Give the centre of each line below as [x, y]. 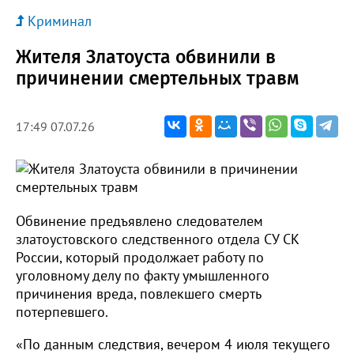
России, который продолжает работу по [140, 257]
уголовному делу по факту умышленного [143, 275]
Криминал [60, 21]
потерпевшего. [62, 311]
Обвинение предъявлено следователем [139, 220]
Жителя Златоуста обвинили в [146, 56]
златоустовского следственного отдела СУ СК [158, 239]
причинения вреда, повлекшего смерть [138, 293]
